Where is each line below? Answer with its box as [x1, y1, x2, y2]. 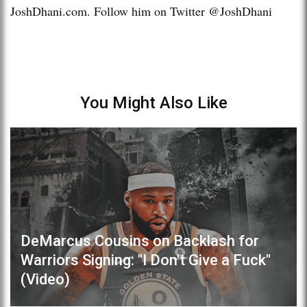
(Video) [21, 270, 70, 288]
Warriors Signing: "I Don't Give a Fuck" [21, 251, 271, 269]
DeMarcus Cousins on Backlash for [21, 232, 259, 249]
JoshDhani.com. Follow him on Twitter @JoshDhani [10, 2, 272, 19]
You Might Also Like [79, 93, 228, 112]
